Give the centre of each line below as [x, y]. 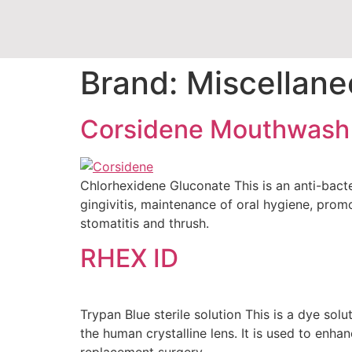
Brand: [133, 83]
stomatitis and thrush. [145, 223]
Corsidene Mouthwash [215, 129]
